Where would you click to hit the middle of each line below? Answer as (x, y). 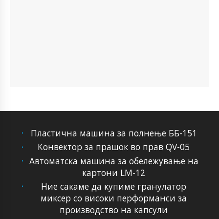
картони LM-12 (114, 172)
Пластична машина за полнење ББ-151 (114, 133)
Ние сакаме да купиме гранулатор (114, 186)
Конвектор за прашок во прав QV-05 (114, 147)
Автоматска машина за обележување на (114, 161)
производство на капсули (114, 209)
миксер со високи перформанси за (114, 198)
